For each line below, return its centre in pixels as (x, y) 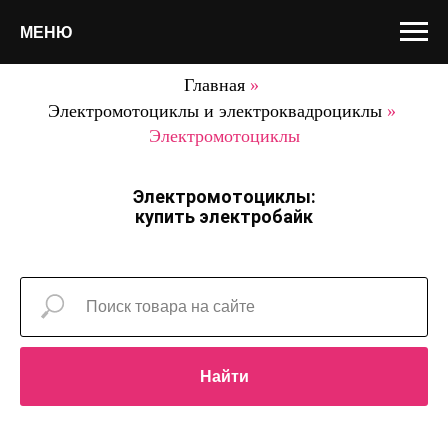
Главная (214, 85)
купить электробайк (224, 216)
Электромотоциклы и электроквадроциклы (214, 110)
